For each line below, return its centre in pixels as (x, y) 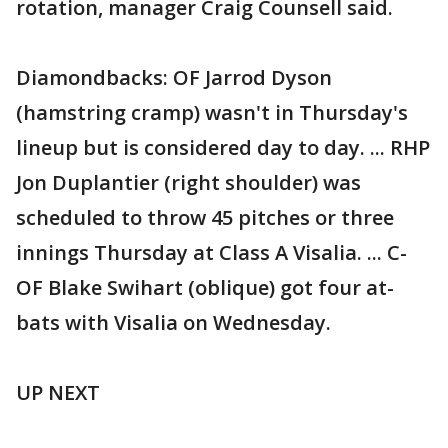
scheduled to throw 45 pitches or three (205, 217)
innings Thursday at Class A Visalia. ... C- (211, 252)
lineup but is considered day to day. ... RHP (223, 147)
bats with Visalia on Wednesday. (173, 322)
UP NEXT (58, 392)
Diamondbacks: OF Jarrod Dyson (174, 77)
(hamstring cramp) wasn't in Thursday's (212, 112)
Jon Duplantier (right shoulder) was (188, 182)
